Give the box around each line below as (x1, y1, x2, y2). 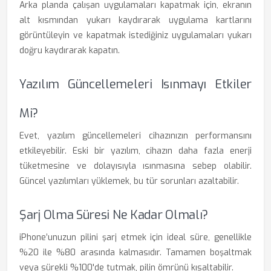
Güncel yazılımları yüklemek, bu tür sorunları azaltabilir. (19, 175, 239, 187)
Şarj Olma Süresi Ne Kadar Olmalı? (19, 207, 209, 223)
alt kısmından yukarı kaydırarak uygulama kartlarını (19, 15, 252, 26)
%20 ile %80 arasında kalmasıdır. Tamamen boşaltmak (19, 247, 252, 258)
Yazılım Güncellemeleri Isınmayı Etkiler (19, 76, 252, 93)
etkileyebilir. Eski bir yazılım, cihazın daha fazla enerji (19, 145, 252, 157)
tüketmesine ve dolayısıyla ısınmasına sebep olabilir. (19, 160, 252, 172)
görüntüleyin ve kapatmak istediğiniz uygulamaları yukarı (19, 30, 252, 41)
